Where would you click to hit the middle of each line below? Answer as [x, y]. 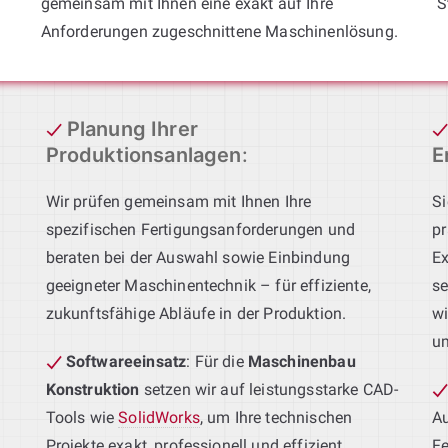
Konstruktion [92, 389]
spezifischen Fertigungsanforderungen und [200, 229]
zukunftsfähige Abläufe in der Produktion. [196, 313]
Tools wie [82, 417]
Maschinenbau [301, 361]
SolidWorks [159, 417]
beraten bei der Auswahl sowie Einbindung [198, 257]
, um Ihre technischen [276, 417]
